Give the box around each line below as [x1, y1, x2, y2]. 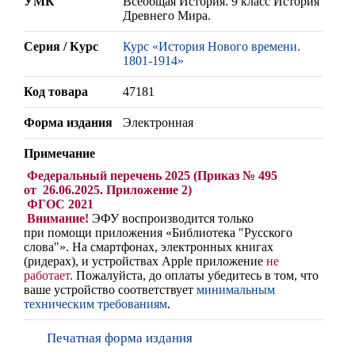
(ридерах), [24, 254, 82, 269]
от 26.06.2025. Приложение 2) [24, 183, 192, 197]
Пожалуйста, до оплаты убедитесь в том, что [73, 269, 319, 283]
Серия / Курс [24, 40, 98, 54]
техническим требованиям [24, 297, 167, 311]
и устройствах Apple [82, 254, 196, 269]
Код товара [24, 85, 88, 99]
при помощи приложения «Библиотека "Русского [24, 226, 292, 240]
